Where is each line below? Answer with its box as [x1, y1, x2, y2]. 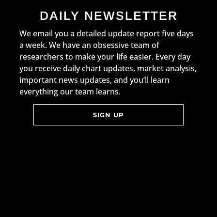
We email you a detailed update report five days [19, 28, 194, 39]
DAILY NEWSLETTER [39, 9, 178, 22]
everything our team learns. [19, 86, 121, 97]
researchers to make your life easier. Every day [19, 51, 190, 62]
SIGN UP [93, 111, 124, 119]
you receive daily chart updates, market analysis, [19, 63, 197, 74]
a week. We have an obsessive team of [19, 40, 159, 50]
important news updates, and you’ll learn [19, 75, 170, 85]
